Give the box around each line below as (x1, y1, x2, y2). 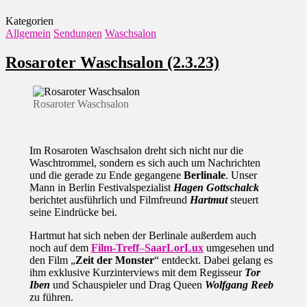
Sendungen (53, 27, 102, 39)
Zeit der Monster (75, 254, 154, 266)
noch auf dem (29, 241, 91, 254)
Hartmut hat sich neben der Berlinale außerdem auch (29, 229, 256, 241)
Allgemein (5, 27, 51, 39)
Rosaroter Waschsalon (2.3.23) (5, 53, 219, 71)
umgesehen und (203, 241, 274, 254)
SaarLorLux (144, 241, 204, 254)
